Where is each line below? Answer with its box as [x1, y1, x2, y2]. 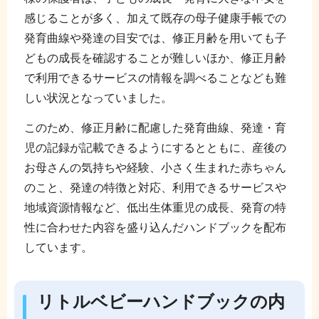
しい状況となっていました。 [23, 91, 172, 104]
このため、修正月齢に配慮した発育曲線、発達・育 [23, 121, 286, 134]
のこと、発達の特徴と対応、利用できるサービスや [23, 181, 286, 194]
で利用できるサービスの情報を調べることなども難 [23, 71, 286, 84]
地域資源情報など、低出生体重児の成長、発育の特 [23, 201, 286, 214]
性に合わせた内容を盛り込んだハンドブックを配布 [23, 221, 286, 234]
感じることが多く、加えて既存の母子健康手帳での [23, 11, 286, 24]
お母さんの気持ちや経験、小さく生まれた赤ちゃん [23, 161, 286, 174]
